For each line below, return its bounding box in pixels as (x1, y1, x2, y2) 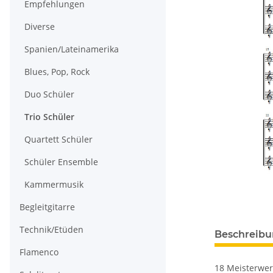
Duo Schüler (24, 88, 74, 101)
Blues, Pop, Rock (24, 66, 90, 78)
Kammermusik (24, 179, 83, 191)
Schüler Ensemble (24, 156, 98, 168)
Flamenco (19, 246, 58, 258)
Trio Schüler (24, 111, 74, 123)
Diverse (24, 21, 55, 33)
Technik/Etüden (19, 224, 83, 236)
